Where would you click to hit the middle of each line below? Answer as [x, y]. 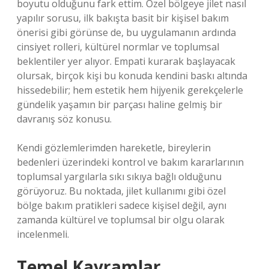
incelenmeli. [43, 234]
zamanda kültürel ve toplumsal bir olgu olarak [121, 220]
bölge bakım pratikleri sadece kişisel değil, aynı [122, 205]
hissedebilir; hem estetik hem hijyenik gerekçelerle [130, 90]
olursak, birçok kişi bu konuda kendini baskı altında [132, 76]
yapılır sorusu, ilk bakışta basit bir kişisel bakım [123, 18]
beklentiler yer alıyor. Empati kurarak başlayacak [126, 61]
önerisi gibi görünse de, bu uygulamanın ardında [126, 32]
